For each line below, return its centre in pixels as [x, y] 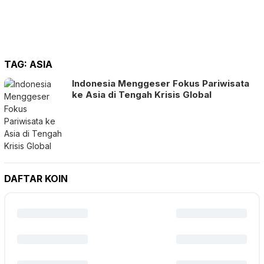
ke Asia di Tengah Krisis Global [142, 94]
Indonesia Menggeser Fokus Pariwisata [161, 83]
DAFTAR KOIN [36, 178]
